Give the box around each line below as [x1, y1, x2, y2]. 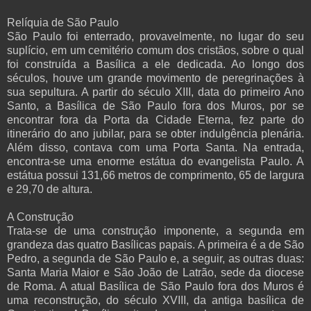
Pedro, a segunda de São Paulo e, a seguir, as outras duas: [7, 252, 304, 264]
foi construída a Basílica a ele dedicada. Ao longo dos [7, 58, 304, 70]
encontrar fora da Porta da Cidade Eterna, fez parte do [7, 113, 304, 126]
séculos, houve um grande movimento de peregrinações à [7, 72, 304, 84]
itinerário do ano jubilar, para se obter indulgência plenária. [7, 127, 304, 140]
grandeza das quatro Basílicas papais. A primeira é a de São [7, 238, 304, 251]
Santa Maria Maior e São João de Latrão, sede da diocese [7, 266, 304, 278]
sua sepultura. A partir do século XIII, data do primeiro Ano [7, 85, 304, 98]
